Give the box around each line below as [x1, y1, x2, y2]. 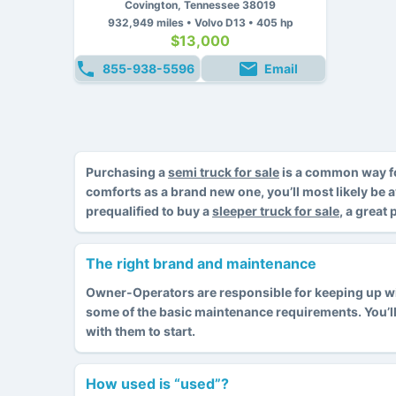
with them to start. [86, 323, 195, 339]
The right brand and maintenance [86, 254, 316, 272]
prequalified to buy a [86, 202, 212, 218]
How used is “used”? [86, 374, 229, 392]
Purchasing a [86, 164, 168, 179]
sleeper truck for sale [212, 202, 339, 218]
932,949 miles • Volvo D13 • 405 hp [107, 15, 293, 29]
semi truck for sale [168, 164, 279, 179]
